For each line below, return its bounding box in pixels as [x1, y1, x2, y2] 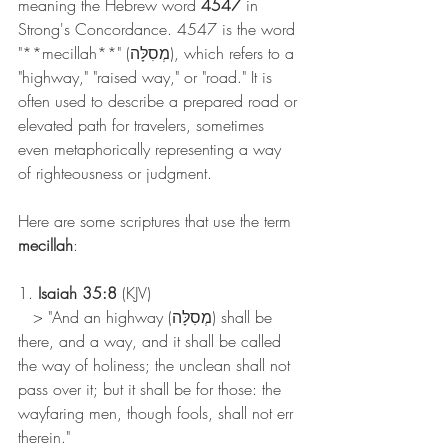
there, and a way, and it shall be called [18, 330, 286, 353]
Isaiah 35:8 [38, 282, 117, 305]
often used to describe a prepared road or [18, 90, 302, 113]
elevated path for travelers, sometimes [18, 114, 269, 137]
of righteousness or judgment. [18, 162, 212, 185]
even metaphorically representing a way [18, 138, 286, 161]
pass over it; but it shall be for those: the [18, 378, 286, 401]
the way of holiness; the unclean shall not [18, 354, 295, 377]
